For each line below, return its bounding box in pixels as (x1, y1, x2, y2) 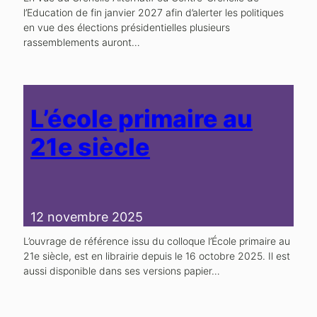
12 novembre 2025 (30, 209, 143, 224)
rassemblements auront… (23, 35, 140, 48)
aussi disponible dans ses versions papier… (23, 264, 220, 277)
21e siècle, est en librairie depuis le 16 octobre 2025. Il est (23, 249, 290, 262)
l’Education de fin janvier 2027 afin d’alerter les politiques (23, 6, 284, 18)
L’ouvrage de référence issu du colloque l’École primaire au (23, 234, 290, 247)
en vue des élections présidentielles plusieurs (23, 21, 230, 33)
